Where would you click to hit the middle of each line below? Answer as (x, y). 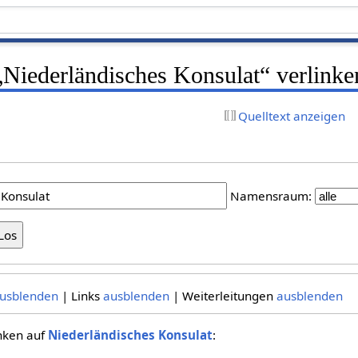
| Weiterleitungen (223, 295)
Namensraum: (271, 195)
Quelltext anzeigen (292, 115)
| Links (80, 295)
